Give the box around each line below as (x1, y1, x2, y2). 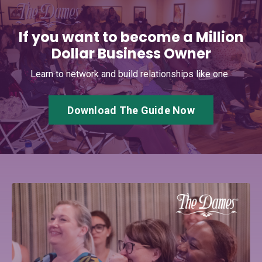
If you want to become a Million (18, 27, 244, 47)
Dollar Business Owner (51, 44, 211, 63)
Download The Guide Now (67, 104, 195, 116)
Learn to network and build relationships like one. (30, 68, 232, 80)
